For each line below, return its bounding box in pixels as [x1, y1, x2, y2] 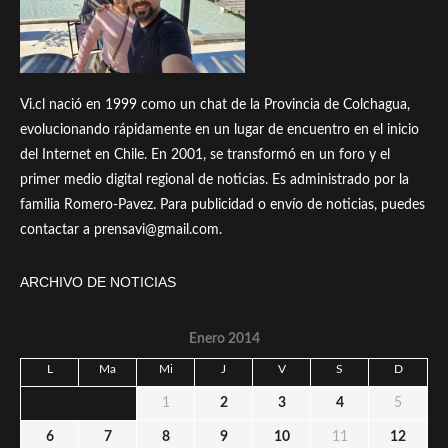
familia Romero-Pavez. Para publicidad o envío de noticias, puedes [20, 197, 425, 212]
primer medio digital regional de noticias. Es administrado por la [20, 172, 409, 187]
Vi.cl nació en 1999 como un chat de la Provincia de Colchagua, [20, 97, 410, 112]
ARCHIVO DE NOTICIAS [20, 273, 176, 290]
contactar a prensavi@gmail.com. [20, 222, 222, 237]
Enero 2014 [188, 331, 260, 346]
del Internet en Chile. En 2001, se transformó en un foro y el [20, 147, 390, 162]
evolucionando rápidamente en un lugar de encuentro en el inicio [20, 122, 419, 137]
